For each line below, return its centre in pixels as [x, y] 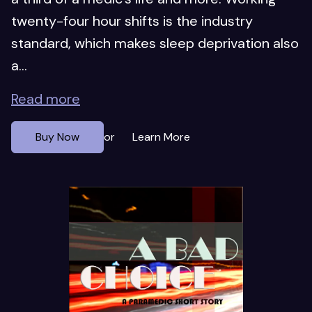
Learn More [161, 136]
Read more [46, 99]
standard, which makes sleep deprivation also [155, 43]
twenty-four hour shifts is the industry [132, 21]
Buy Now [57, 136]
